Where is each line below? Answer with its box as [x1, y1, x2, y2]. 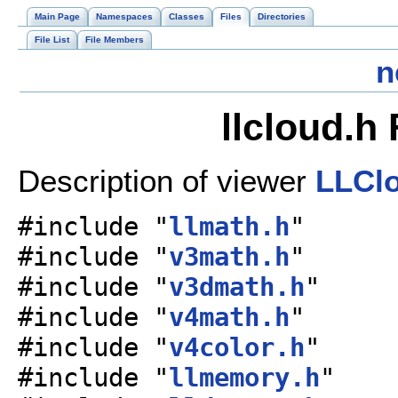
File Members [85, 35, 144, 44]
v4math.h [169, 302, 290, 333]
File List [35, 35, 69, 44]
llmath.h [169, 211, 290, 243]
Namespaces [96, 12, 153, 21]
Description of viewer [18, 163, 315, 198]
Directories [258, 12, 306, 21]
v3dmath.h [169, 272, 305, 303]
